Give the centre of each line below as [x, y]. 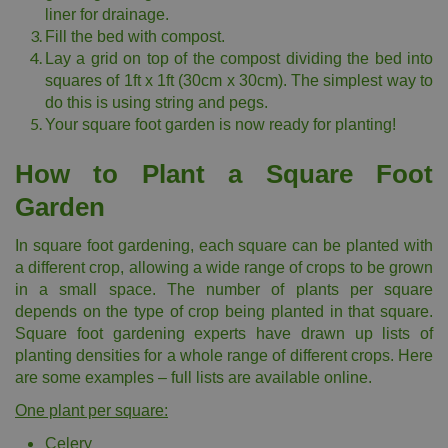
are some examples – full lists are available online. [193, 377]
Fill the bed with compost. [135, 36]
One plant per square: [91, 410]
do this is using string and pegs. [156, 102]
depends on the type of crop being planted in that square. [224, 311]
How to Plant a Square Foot [224, 174]
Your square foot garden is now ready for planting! [220, 124]
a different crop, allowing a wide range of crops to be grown [224, 267]
